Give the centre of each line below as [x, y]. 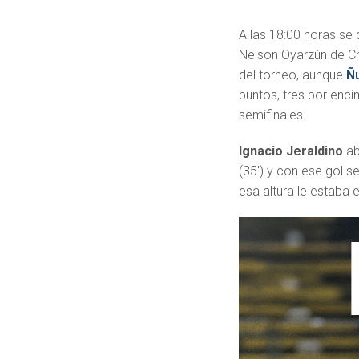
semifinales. [273, 115]
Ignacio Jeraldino [291, 151]
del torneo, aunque [293, 75]
